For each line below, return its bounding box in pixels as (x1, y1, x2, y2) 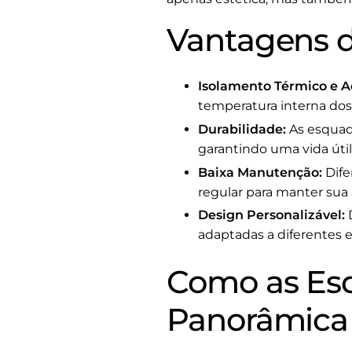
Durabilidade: (198, 121, 286, 137)
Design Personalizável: (198, 207, 345, 223)
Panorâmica (167, 300, 349, 339)
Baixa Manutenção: (198, 164, 322, 180)
